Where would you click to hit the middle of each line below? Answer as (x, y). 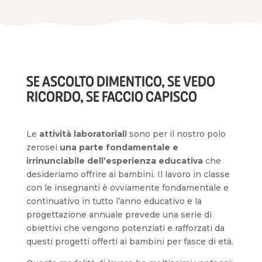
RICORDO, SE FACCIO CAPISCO (113, 96)
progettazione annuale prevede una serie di (119, 215)
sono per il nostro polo (176, 134)
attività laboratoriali (83, 134)
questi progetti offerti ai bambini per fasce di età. (130, 242)
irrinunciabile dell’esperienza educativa (114, 161)
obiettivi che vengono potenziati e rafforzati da (125, 228)
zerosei (43, 147)
